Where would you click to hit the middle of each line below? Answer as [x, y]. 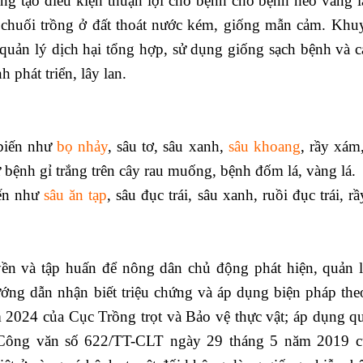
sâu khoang [264, 147]
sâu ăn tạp [73, 195]
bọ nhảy [83, 147]
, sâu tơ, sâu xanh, [168, 147]
